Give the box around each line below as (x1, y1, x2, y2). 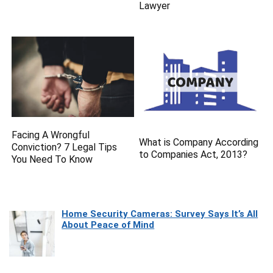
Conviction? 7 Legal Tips (12, 141, 118, 153)
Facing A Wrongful (12, 129, 90, 141)
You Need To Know (12, 153, 93, 165)
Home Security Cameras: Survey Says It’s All (62, 208, 258, 219)
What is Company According (139, 136, 259, 148)
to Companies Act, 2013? (139, 148, 248, 160)
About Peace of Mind (62, 219, 155, 230)
